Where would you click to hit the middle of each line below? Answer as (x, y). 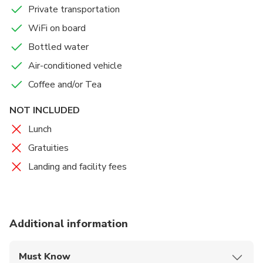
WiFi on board (57, 28)
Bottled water (58, 47)
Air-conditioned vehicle (75, 66)
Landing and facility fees (77, 167)
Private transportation (74, 10)
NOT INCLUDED (45, 111)
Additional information (69, 224)
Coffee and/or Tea (65, 85)
